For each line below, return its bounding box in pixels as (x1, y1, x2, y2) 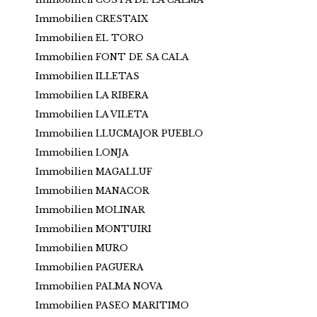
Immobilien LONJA (35, 146, 129, 158)
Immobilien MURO (35, 242, 128, 253)
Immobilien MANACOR (35, 185, 149, 196)
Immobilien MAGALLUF (35, 166, 152, 177)
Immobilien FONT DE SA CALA (35, 51, 189, 62)
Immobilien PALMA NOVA (35, 280, 163, 292)
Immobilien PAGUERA (35, 261, 144, 272)
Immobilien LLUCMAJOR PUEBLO (35, 127, 203, 139)
